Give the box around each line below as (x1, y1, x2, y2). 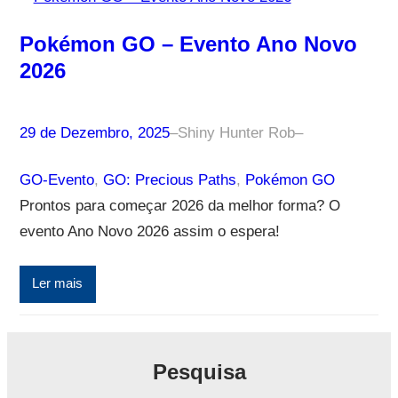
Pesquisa (152, 360, 246, 384)
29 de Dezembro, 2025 (19, 123, 170, 141)
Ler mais (32, 276, 84, 291)
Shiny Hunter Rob (177, 123, 295, 141)
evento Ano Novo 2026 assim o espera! (19, 222, 280, 240)
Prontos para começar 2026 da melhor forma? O (19, 196, 340, 214)
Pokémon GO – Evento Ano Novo (19, 31, 357, 56)
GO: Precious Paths (102, 171, 236, 188)
